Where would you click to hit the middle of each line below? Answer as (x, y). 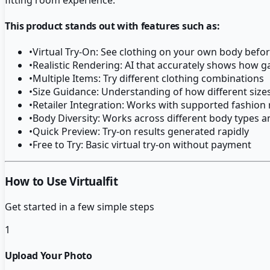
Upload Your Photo (49, 256)
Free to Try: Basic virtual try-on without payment (142, 145)
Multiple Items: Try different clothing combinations (148, 79)
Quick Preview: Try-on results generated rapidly (141, 132)
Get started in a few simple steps (80, 206)
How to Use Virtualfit (61, 181)
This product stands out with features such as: (112, 26)
